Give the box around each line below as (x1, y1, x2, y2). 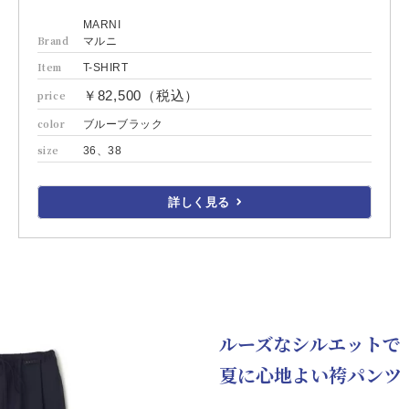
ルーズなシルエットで (219, 330, 401, 357)
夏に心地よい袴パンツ (219, 361, 402, 388)
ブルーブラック (82, 117, 163, 131)
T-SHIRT (82, 60, 129, 74)
